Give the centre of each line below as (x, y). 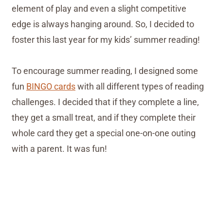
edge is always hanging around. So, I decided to (103, 24)
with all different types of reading (140, 87)
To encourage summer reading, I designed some (105, 71)
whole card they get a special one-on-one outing (104, 133)
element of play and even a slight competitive (99, 9)
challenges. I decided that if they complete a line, (105, 102)
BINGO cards (51, 87)
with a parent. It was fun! (59, 149)
